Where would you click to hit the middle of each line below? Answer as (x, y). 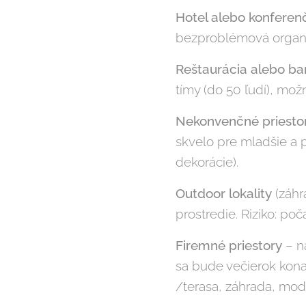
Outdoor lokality (224, 194)
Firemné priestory (229, 246)
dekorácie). (207, 162)
